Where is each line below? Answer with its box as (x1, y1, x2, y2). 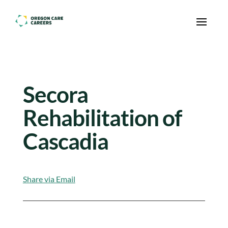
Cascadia (22, 128, 108, 154)
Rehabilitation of (22, 104, 182, 131)
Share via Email (22, 174, 75, 184)
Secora (22, 81, 88, 107)
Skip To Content (12, 8, 69, 17)
